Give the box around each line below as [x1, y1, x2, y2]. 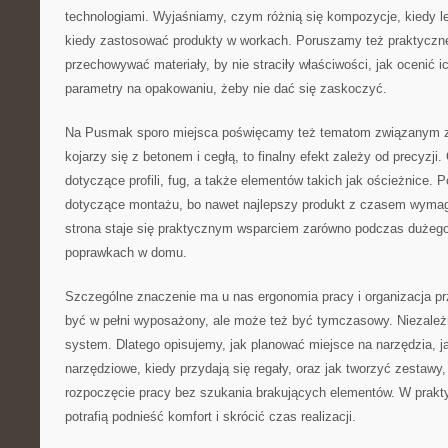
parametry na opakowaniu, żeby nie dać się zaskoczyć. [65, 81, 387, 96]
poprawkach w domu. [65, 245, 187, 260]
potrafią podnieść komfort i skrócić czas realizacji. [65, 409, 356, 424]
